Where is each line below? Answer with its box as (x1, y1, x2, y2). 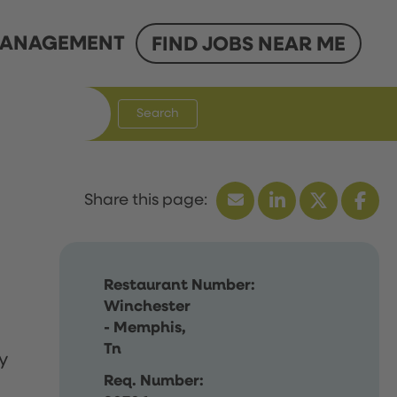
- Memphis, (104, 319, 187, 336)
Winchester (104, 298, 191, 315)
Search (136, 107, 179, 120)
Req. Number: (104, 372, 205, 389)
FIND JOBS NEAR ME (152, 35, 346, 56)
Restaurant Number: (104, 276, 256, 293)
